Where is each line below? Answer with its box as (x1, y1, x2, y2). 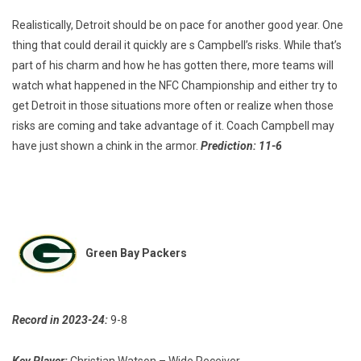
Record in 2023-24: (12, 313, 108, 327)
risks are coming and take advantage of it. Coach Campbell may (12, 119, 334, 133)
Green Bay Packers (85, 246, 187, 259)
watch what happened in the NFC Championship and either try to (12, 79, 338, 93)
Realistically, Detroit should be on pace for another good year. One (12, 19, 343, 32)
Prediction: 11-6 (201, 139, 282, 153)
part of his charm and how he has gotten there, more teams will (12, 59, 334, 73)
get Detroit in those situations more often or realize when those (12, 99, 334, 113)
